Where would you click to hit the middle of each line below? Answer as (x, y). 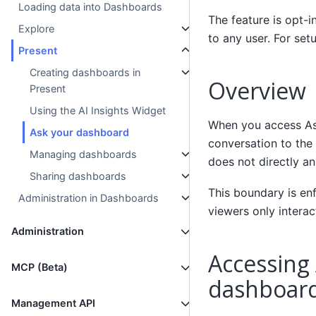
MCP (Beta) (39, 267)
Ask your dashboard (80, 133)
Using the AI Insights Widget (98, 111)
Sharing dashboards (78, 176)
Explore (37, 29)
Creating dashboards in (85, 73)
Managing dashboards (84, 154)
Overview (257, 90)
